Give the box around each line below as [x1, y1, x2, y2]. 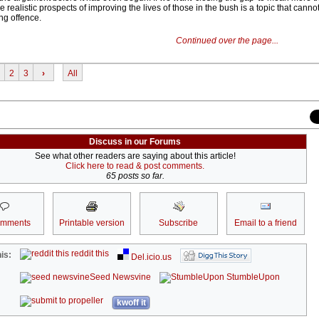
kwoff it [116, 298, 146, 308]
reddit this [69, 249, 110, 259]
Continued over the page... [175, 36, 278, 46]
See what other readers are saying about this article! [34, 151, 236, 162]
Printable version [58, 218, 125, 229]
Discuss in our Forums [89, 137, 181, 147]
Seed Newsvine [90, 272, 152, 283]
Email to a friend [234, 218, 297, 229]
